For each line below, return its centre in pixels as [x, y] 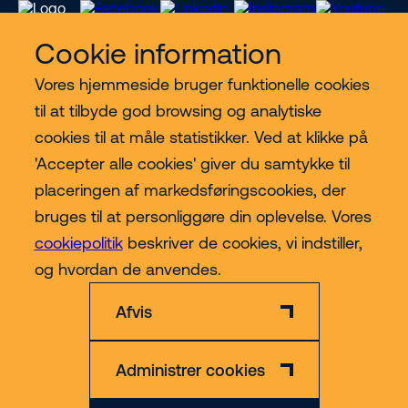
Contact [48, 211]
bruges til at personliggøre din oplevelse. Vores [203, 216]
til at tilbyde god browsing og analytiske [178, 111]
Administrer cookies [190, 370]
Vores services [71, 104]
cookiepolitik [78, 243]
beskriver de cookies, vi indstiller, [242, 243]
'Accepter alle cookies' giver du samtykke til [192, 163]
